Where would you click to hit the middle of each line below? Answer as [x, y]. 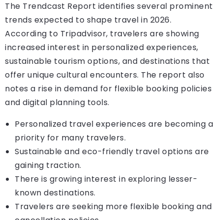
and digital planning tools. [57, 102]
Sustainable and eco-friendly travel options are [112, 151]
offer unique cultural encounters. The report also [105, 75]
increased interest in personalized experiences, [102, 47]
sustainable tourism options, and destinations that [107, 61]
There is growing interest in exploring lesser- [106, 179]
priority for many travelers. [70, 137]
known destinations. [55, 192]
